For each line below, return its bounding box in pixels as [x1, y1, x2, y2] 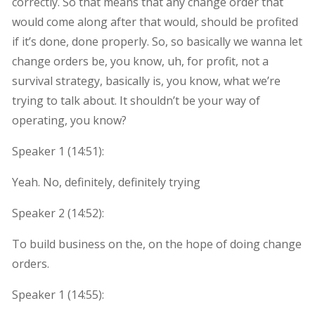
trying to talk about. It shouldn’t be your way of [11, 92, 260, 108]
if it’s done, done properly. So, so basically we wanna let [11, 33, 302, 49]
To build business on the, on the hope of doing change [11, 236, 302, 252]
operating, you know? [11, 112, 127, 128]
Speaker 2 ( [11, 205, 71, 221]
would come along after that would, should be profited [11, 13, 298, 30]
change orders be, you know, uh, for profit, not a [11, 53, 269, 69]
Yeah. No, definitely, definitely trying [11, 174, 200, 190]
